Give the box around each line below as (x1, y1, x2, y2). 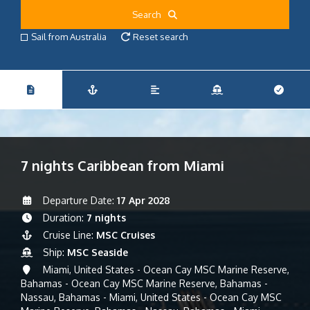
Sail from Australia (31, 31, 107, 42)
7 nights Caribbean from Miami (21, 156, 224, 174)
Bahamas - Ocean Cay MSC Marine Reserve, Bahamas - (21, 277, 268, 289)
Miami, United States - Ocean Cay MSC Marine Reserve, (39, 264, 289, 275)
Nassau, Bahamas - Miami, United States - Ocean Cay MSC (21, 291, 282, 303)
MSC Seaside (66, 246, 128, 258)
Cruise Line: (39, 229, 96, 241)
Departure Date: (39, 194, 117, 206)
